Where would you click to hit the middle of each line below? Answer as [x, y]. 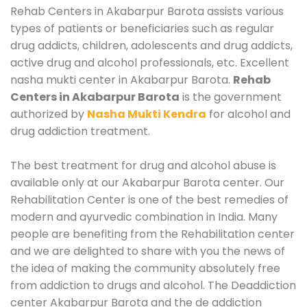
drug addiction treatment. [80, 131]
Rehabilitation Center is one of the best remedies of [149, 199]
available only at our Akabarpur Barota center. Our [147, 182]
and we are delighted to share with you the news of [148, 251]
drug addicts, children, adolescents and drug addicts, [151, 45]
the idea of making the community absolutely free [145, 268]
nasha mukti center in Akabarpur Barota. [122, 79]
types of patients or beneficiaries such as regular [142, 28]
